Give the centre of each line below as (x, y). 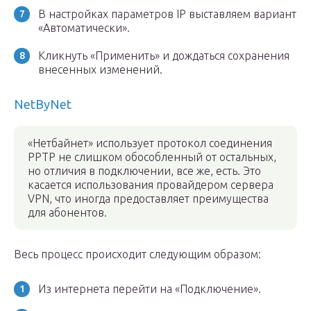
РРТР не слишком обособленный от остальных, (152, 157)
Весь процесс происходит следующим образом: (137, 254)
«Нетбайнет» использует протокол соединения (150, 143)
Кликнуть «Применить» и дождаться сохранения (164, 56)
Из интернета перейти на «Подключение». (150, 289)
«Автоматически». (84, 28)
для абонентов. (67, 212)
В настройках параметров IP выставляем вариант (167, 14)
